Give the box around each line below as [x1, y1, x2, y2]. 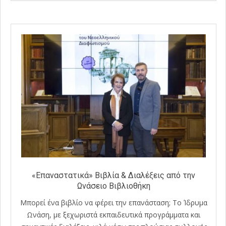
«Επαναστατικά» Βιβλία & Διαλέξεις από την [32, 170, 195, 180]
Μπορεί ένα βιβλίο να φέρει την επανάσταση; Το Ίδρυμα [20, 197, 207, 207]
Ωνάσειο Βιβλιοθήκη [77, 181, 150, 191]
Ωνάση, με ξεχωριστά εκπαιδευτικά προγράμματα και [27, 209, 200, 219]
